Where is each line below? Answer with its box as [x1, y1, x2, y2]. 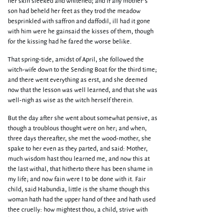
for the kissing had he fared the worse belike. [8, 37, 132, 46]
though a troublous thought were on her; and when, [8, 124, 147, 133]
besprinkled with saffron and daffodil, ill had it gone [8, 17, 150, 26]
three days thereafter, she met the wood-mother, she [8, 134, 151, 143]
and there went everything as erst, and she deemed [8, 76, 147, 84]
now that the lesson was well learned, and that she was [8, 86, 157, 94]
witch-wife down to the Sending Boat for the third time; [8, 65, 157, 74]
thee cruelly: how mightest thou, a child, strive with [8, 205, 148, 214]
